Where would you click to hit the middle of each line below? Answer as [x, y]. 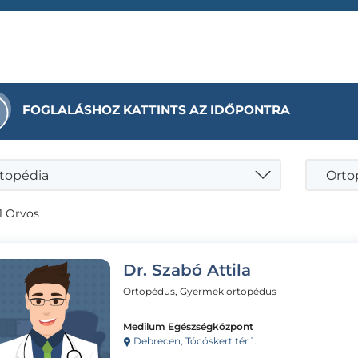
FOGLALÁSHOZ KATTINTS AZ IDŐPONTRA [156, 109]
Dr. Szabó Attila [187, 270]
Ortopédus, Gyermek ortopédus [200, 291]
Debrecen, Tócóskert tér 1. [194, 340]
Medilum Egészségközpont [188, 326]
